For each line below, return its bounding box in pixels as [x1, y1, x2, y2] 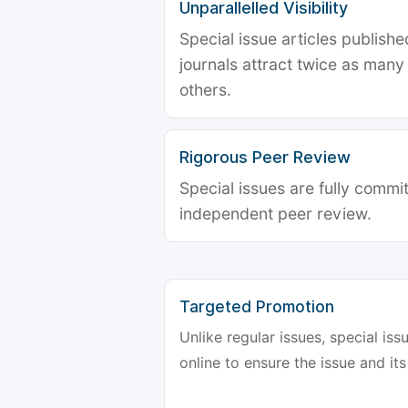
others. [179, 80, 231, 100]
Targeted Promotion [179, 298, 334, 317]
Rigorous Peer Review [179, 148, 351, 168]
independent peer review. [179, 204, 372, 224]
